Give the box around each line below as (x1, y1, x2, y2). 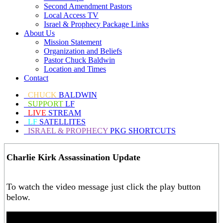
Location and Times (44, 65, 106, 73)
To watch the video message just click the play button (6, 182, 201, 192)
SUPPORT (28, 100, 63, 108)
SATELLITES (39, 117, 86, 126)
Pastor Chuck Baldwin (44, 56, 115, 64)
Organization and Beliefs (44, 47, 122, 55)
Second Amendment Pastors (44, 2, 132, 10)
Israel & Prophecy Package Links (44, 20, 149, 28)
